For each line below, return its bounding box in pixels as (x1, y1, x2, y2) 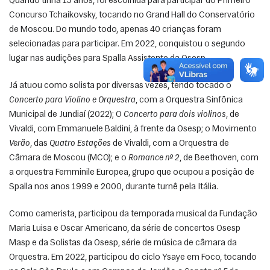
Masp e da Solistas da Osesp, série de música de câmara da (9, 238, 237, 248)
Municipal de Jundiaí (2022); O (9, 110, 124, 119)
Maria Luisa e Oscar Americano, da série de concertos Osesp (9, 224, 240, 233)
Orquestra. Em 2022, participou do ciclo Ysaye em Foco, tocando (9, 253, 257, 262)
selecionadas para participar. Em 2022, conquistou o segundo (9, 39, 245, 49)
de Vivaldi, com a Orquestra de (111, 139, 229, 148)
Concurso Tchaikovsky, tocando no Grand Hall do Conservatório (9, 10, 255, 20)
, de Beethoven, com (180, 153, 259, 163)
